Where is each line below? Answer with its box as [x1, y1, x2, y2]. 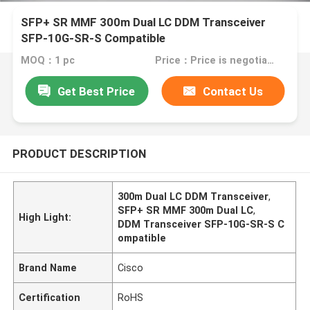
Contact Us [203, 84, 264, 98]
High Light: [19, 211, 72, 223]
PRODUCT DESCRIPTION [12, 146, 146, 161]
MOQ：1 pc [21, 55, 75, 66]
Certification [19, 291, 81, 303]
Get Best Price [57, 84, 136, 98]
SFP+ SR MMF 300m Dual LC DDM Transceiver [21, 15, 266, 30]
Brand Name [19, 262, 77, 273]
